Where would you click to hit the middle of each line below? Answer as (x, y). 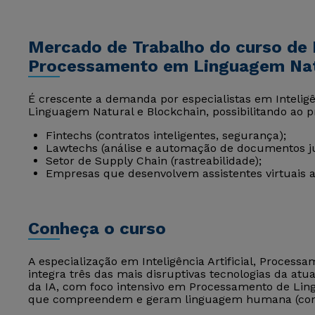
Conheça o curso (97, 229)
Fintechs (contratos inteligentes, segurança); (166, 135)
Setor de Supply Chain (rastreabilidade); (154, 161)
